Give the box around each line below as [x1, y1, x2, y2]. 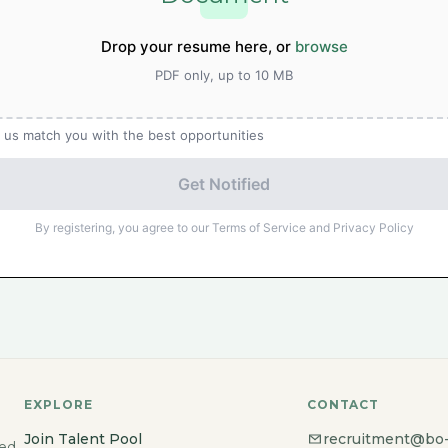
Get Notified [178, 174, 270, 194]
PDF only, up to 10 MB [155, 67, 293, 83]
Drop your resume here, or [100, 37, 295, 56]
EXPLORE [24, 397, 93, 412]
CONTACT [306, 397, 380, 412]
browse [294, 37, 348, 56]
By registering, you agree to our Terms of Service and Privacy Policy [34, 220, 414, 235]
